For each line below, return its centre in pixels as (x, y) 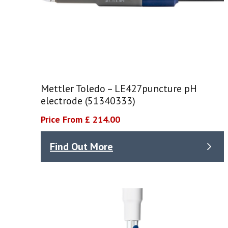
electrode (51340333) (88, 101)
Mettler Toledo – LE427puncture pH (119, 89)
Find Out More (81, 146)
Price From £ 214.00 (80, 120)
